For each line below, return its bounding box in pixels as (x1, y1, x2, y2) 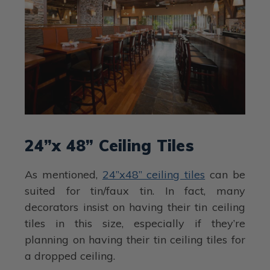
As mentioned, (25, 168, 102, 182)
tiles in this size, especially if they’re (25, 216, 245, 231)
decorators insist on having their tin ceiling (25, 200, 245, 215)
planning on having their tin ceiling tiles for (25, 233, 245, 247)
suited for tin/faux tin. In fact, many (25, 184, 245, 198)
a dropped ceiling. (25, 249, 116, 263)
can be (205, 168, 245, 182)
